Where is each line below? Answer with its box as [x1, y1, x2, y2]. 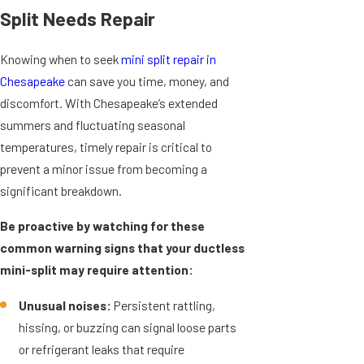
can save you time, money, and [65, 73, 229, 89]
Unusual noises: [19, 297, 112, 313]
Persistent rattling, [111, 297, 216, 313]
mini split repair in [121, 51, 216, 67]
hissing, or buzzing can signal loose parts [19, 318, 237, 335]
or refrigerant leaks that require [19, 340, 185, 357]
